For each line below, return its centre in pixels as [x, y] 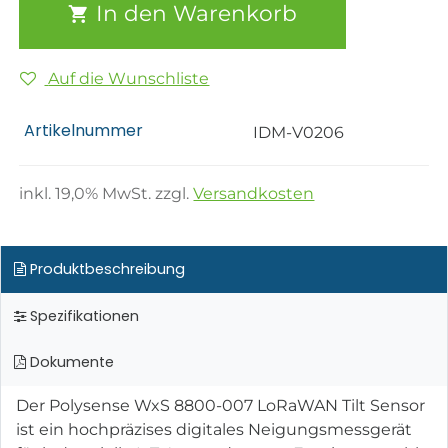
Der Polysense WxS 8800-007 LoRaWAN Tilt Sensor [220, 405]
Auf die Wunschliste [129, 79]
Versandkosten [254, 194]
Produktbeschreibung [105, 268]
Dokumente [69, 362]
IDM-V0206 [299, 133]
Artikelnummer [84, 131]
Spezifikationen [82, 315]
